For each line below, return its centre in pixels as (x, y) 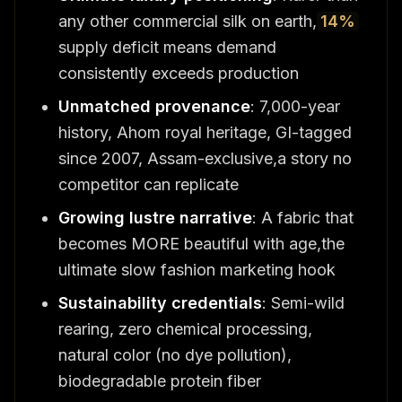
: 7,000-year (295, 106)
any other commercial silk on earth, (188, 21)
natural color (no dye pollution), (175, 354)
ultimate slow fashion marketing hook (197, 269)
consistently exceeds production (179, 73)
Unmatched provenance (154, 106)
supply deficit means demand (167, 47)
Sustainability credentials (160, 302)
